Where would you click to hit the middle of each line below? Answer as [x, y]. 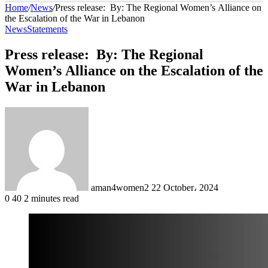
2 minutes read [51, 198]
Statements [47, 29]
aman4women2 [120, 187]
